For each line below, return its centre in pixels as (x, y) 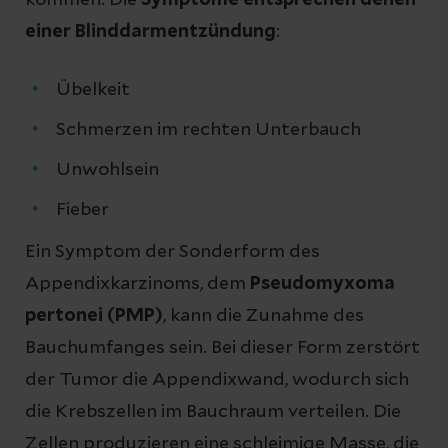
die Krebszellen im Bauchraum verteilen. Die (213, 411)
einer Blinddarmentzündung (150, 31)
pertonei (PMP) (94, 315)
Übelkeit (93, 89)
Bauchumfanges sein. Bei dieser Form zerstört (222, 347)
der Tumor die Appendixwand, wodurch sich (217, 379)
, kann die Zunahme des (263, 315)
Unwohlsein (107, 169)
